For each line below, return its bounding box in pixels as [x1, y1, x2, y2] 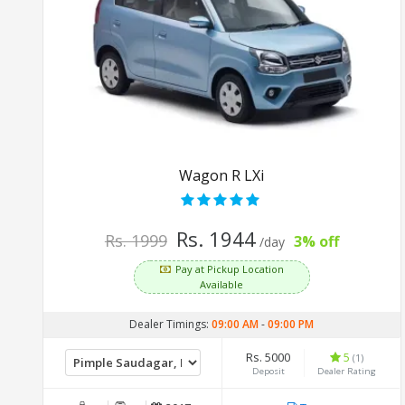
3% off [293, 231, 339, 251]
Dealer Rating [316, 364, 376, 377]
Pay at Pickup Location [174, 261, 284, 276]
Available [200, 277, 244, 291]
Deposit [251, 364, 285, 377]
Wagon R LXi [179, 165, 265, 185]
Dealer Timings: [129, 316, 212, 332]
